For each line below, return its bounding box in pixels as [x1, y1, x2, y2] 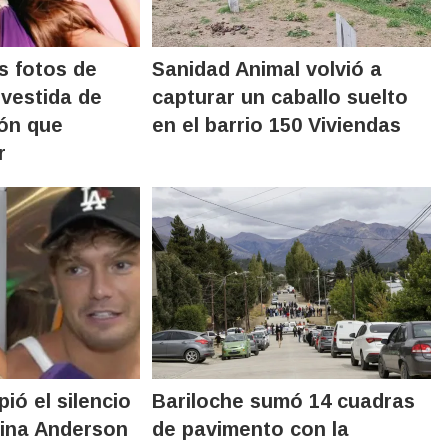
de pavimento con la [152, 417, 350, 440]
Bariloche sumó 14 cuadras [152, 389, 416, 412]
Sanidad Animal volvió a [152, 57, 383, 80]
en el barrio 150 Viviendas [152, 113, 402, 136]
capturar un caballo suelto [152, 85, 409, 108]
